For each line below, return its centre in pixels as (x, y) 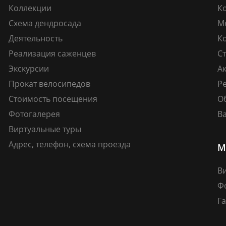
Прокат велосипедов (50, 83)
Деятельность (36, 38)
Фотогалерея (35, 114)
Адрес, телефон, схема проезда (70, 144)
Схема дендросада (45, 23)
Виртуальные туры (45, 129)
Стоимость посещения (53, 99)
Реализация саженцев (52, 53)
